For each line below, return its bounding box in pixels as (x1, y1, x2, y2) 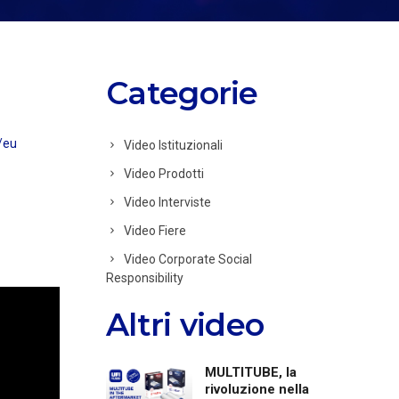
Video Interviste (124, 194, 211, 209)
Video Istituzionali (124, 137, 223, 152)
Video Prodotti (124, 166, 204, 181)
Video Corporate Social (124, 251, 252, 266)
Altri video (106, 305, 265, 344)
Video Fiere (124, 223, 186, 238)
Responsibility (106, 270, 183, 285)
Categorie (106, 73, 258, 112)
